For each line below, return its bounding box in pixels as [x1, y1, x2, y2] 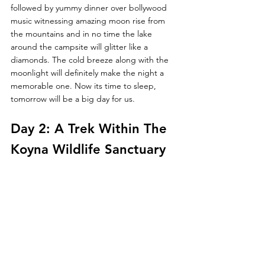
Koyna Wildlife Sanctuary [11, 141, 166, 157]
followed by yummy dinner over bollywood [11, 2, 169, 13]
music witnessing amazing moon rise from [11, 15, 167, 26]
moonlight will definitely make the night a [11, 67, 166, 78]
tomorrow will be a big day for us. [11, 93, 135, 104]
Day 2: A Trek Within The [11, 120, 171, 137]
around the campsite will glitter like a [11, 41, 153, 52]
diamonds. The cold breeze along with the [11, 54, 171, 65]
